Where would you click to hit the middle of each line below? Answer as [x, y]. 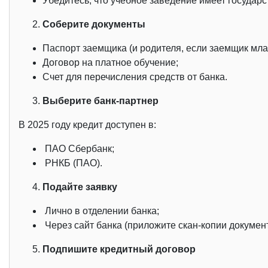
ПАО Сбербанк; [78, 149]
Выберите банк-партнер [100, 101]
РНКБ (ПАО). [72, 163]
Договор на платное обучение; [110, 63]
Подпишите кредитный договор [119, 249]
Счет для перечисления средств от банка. [135, 77]
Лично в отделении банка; [101, 211]
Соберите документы [94, 25]
